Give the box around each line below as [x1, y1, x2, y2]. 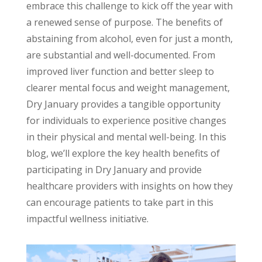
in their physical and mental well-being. [26, 130, 196, 144]
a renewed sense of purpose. [26, 16, 153, 29]
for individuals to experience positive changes [26, 114, 226, 127]
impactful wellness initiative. [26, 212, 149, 226]
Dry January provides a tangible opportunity [26, 98, 220, 111]
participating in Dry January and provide [26, 163, 202, 177]
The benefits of [155, 16, 223, 29]
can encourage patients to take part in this [26, 196, 213, 209]
